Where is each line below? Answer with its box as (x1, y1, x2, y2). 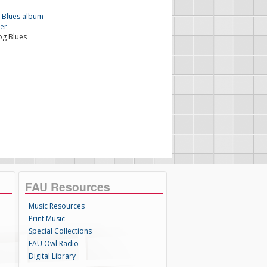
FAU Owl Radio (29, 238, 79, 249)
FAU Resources (25, 178, 111, 195)
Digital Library (29, 251, 76, 261)
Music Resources (29, 201, 85, 211)
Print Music (29, 213, 66, 223)
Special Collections (29, 226, 92, 236)
